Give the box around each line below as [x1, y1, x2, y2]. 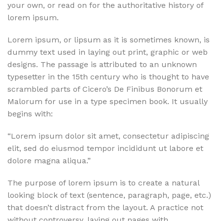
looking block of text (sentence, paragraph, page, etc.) [7, 190, 211, 200]
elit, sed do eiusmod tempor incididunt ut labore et [7, 144, 203, 153]
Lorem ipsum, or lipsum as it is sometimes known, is [7, 35, 210, 44]
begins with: [7, 109, 53, 118]
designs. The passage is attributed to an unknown [7, 60, 197, 69]
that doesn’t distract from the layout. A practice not [7, 203, 203, 212]
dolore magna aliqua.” [7, 156, 91, 165]
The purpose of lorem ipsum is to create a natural [7, 178, 199, 187]
